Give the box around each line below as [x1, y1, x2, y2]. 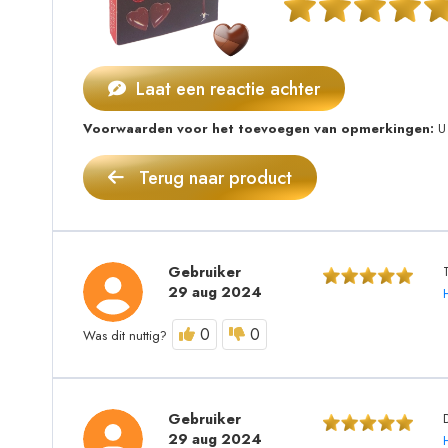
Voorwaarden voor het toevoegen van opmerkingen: [83, 119, 434, 139]
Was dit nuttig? [83, 326, 167, 346]
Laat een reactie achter [131, 76, 320, 103]
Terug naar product [134, 165, 292, 192]
